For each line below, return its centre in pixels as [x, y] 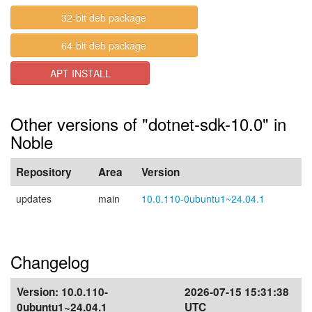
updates [34, 198]
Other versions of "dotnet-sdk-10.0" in [148, 124]
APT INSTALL [80, 73]
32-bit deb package [104, 17]
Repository [44, 172]
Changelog [50, 262]
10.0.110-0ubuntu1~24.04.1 [203, 198]
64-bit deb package [104, 45]
